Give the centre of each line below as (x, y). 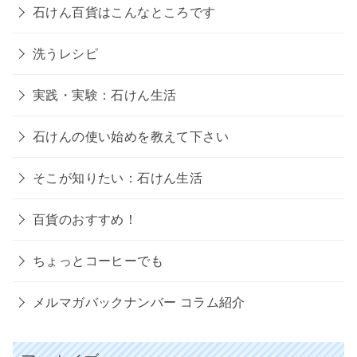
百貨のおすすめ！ (85, 220)
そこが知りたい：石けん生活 (118, 178)
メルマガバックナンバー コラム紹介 (139, 302)
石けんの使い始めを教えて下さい (131, 137)
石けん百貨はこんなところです (124, 12)
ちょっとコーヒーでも (98, 261)
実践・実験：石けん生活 (105, 95)
